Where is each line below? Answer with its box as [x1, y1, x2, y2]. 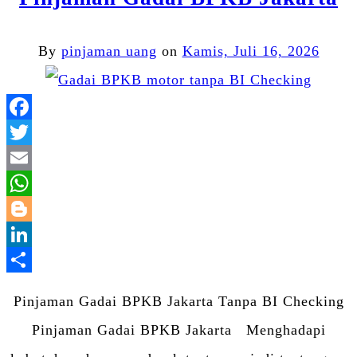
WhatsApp [178, 200, 246, 217]
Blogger [178, 226, 230, 242]
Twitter [178, 149, 226, 166]
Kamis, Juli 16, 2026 [182, 42, 320, 59]
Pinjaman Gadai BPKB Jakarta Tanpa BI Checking [13, 292, 344, 309]
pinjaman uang [61, 42, 157, 59]
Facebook [178, 124, 241, 140]
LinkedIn [178, 251, 237, 268]
